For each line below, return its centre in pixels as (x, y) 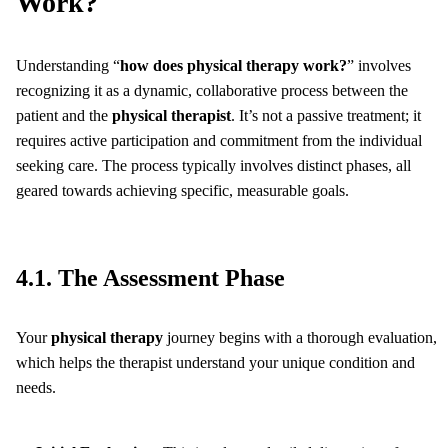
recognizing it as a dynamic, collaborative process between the (212, 91)
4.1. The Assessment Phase (150, 278)
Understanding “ (68, 66)
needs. (36, 388)
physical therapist (171, 116)
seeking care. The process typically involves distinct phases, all (213, 166)
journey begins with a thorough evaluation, (300, 338)
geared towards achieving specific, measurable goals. (182, 191)
